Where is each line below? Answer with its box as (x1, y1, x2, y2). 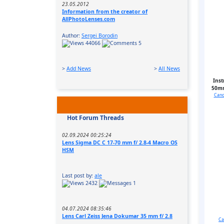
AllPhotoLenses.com (62, 15, 115, 22)
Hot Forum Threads (67, 113, 124, 122)
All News (158, 64, 180, 72)
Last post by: (62, 171, 94, 179)
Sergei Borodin (81, 31, 117, 39)
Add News (66, 64, 91, 72)
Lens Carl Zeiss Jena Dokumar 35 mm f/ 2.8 (62, 212, 172, 220)
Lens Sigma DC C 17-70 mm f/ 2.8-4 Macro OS (62, 138, 177, 146)
